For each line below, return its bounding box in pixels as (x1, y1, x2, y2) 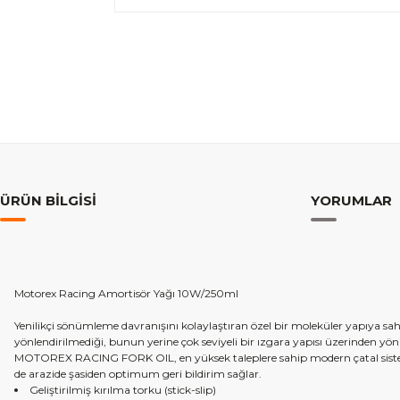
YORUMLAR (311, 192, 392, 209)
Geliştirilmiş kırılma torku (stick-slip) (29, 383, 219, 396)
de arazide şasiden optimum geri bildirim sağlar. (14, 367, 262, 380)
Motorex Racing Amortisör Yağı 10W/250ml (14, 287, 238, 300)
